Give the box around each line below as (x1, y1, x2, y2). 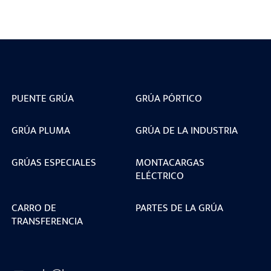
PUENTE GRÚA (11, 89, 74, 107)
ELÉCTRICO (135, 166, 184, 184)
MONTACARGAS (135, 153, 204, 171)
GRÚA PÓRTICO (135, 89, 202, 107)
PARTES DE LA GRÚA (135, 198, 223, 217)
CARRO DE (11, 198, 56, 217)
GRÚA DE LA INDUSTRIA (135, 121, 238, 139)
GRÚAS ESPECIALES (11, 153, 96, 171)
